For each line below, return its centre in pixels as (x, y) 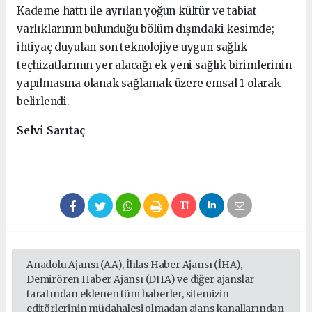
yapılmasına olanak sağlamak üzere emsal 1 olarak (149, 83)
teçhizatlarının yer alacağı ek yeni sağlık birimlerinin (154, 65)
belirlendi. (45, 101)
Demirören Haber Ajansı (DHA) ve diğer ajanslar (141, 279)
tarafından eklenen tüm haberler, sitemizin (128, 294)
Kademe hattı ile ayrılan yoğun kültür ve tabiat (137, 10)
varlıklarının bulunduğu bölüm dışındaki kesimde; (147, 29)
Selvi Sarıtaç (51, 130)
